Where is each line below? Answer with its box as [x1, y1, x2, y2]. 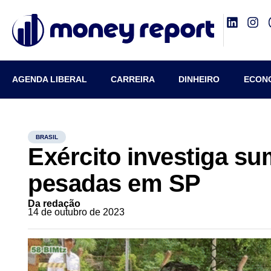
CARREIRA [111, 74, 155, 84]
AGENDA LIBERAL [12, 74, 87, 84]
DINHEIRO [178, 74, 220, 84]
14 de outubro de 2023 [28, 207, 125, 217]
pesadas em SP [28, 170, 201, 197]
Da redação [28, 198, 81, 209]
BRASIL [36, 134, 59, 140]
